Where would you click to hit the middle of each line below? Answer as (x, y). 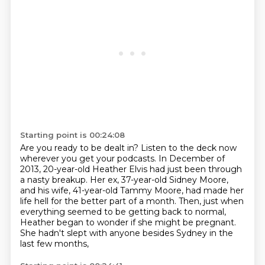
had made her (214, 190)
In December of (191, 159)
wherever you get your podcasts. (89, 159)
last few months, (54, 244)
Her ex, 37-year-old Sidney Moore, (159, 180)
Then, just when (211, 201)
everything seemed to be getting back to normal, (123, 212)
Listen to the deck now (188, 148)
